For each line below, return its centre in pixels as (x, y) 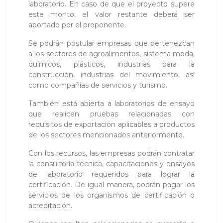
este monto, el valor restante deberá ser (111, 15)
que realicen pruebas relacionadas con (111, 114)
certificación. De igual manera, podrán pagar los (111, 185)
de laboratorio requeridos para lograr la (111, 174)
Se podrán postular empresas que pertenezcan (111, 44)
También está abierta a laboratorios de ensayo (111, 104)
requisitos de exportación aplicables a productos (111, 125)
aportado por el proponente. (77, 25)
